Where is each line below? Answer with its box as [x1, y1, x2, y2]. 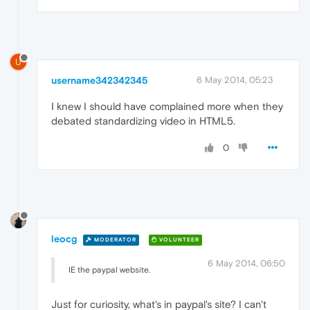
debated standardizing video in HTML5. [51, 115, 235, 127]
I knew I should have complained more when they [51, 100, 283, 113]
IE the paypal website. [69, 265, 150, 275]
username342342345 [51, 75, 148, 86]
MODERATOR [92, 236, 136, 243]
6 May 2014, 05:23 [197, 75, 273, 86]
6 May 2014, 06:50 [208, 258, 285, 269]
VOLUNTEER [157, 236, 199, 243]
